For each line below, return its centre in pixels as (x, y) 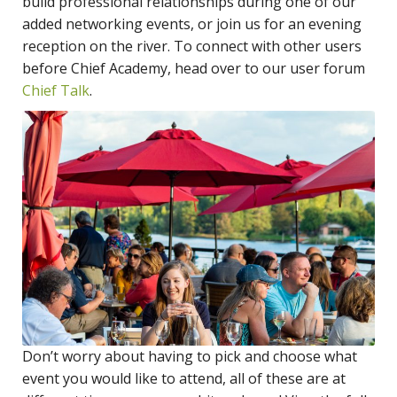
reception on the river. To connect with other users (192, 46)
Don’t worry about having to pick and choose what (190, 356)
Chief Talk (56, 90)
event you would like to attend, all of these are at (184, 378)
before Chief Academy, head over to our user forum (194, 68)
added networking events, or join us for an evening (192, 23)
